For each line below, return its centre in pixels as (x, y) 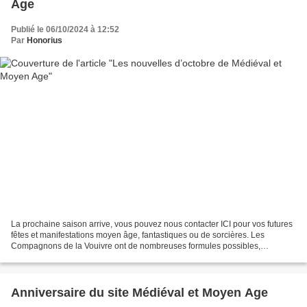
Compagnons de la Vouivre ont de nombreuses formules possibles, (136, 246)
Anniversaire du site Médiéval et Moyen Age (139, 292)
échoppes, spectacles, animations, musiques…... (101, 257)
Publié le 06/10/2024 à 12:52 (65, 30)
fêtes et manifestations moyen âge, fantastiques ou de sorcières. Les (138, 235)
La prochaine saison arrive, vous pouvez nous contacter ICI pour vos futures (152, 224)
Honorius (45, 41)
